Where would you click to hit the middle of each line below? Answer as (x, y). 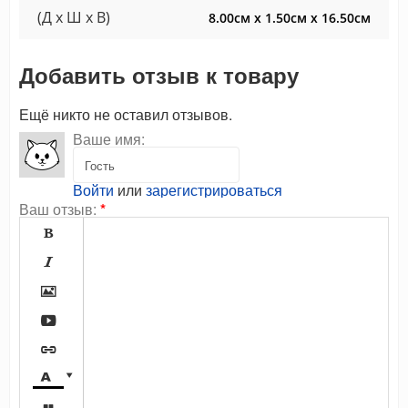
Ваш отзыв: (58, 209)
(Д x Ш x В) (74, 18)
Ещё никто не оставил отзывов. (126, 115)
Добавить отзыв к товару (159, 75)
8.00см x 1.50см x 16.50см (290, 18)
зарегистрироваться (214, 190)
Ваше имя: (109, 139)
